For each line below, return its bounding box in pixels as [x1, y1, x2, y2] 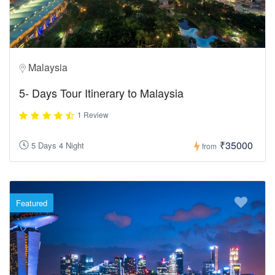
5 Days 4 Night [31, 139, 84, 152]
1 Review [77, 109, 109, 120]
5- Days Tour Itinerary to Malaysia [19, 84, 184, 101]
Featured [16, 197, 47, 209]
